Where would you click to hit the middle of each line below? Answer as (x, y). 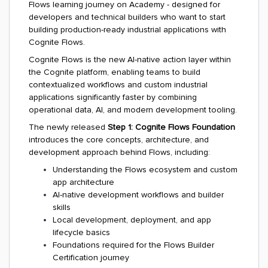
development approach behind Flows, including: (119, 152)
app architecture (83, 182)
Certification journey (91, 258)
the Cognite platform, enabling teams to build (115, 72)
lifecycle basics (81, 232)
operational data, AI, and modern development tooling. (133, 110)
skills (62, 207)
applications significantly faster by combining (113, 97)
